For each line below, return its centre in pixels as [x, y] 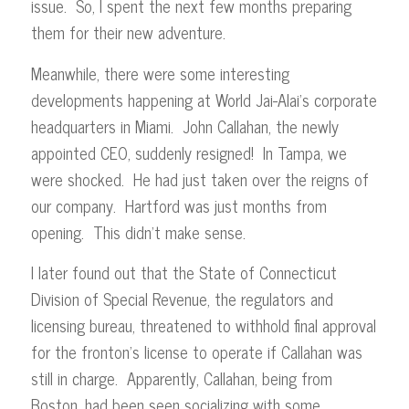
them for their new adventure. [128, 32]
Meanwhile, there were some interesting [160, 73]
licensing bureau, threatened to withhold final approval [203, 325]
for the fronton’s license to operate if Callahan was [196, 351]
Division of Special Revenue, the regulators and [182, 298]
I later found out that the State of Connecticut [184, 272]
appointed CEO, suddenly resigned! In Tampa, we [189, 152]
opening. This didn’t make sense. [138, 231]
